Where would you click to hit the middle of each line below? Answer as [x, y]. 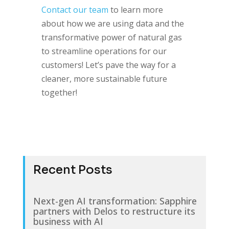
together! [59, 92]
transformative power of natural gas [111, 37]
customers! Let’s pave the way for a [108, 65]
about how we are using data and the [112, 23]
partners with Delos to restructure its [114, 211]
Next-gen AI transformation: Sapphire [115, 201]
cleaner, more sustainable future [104, 78]
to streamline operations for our [104, 51]
